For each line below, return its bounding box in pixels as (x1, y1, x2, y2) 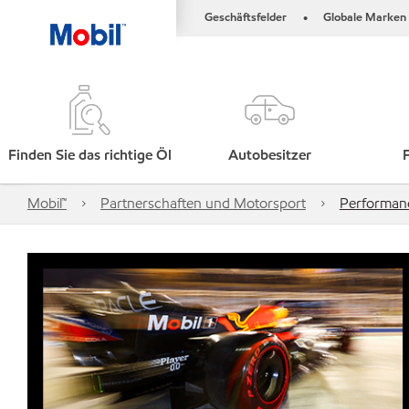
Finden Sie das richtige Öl (8, 145, 173, 164)
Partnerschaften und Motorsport (100, 194, 306, 213)
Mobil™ (27, 194, 67, 213)
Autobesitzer (228, 145, 312, 164)
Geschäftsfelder (204, 9, 287, 26)
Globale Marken (323, 9, 406, 26)
